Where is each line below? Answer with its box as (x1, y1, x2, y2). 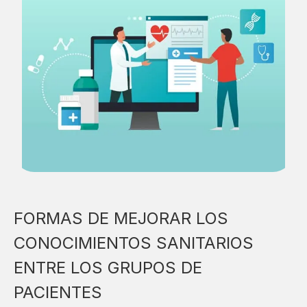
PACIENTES (14, 282, 102, 303)
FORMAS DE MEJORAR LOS (14, 208, 228, 229)
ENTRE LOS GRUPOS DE (14, 258, 202, 278)
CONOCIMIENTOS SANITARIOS (14, 233, 254, 254)
